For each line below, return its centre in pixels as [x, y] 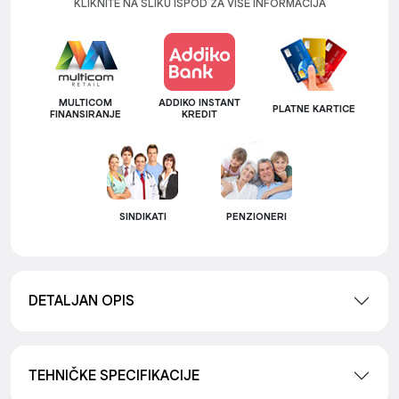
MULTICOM [85, 103]
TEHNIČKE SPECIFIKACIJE [114, 375]
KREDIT [199, 114]
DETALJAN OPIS [81, 301]
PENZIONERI [256, 217]
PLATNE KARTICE [313, 109]
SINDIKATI [142, 217]
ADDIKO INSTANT [199, 103]
